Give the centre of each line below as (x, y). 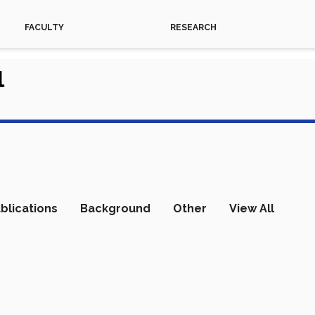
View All (252, 208)
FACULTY (44, 27)
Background (115, 208)
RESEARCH (193, 27)
